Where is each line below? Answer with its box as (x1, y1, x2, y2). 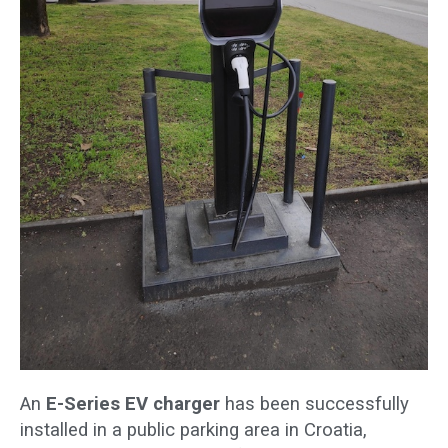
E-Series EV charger (46, 393, 220, 416)
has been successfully (220, 393, 409, 416)
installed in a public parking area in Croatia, (20, 419, 367, 442)
